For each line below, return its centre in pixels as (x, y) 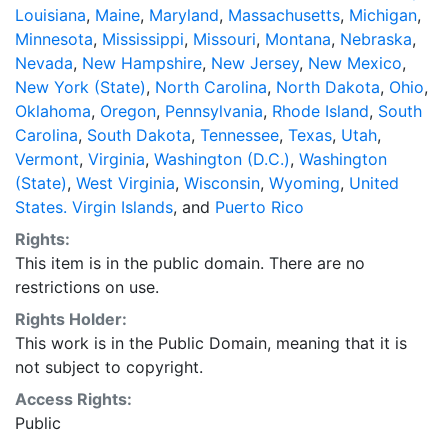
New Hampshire (142, 62)
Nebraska (376, 38)
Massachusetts (284, 14)
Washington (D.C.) (222, 158)
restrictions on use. (87, 286)
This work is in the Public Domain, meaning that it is (211, 342)
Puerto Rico (259, 206)
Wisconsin (222, 182)
